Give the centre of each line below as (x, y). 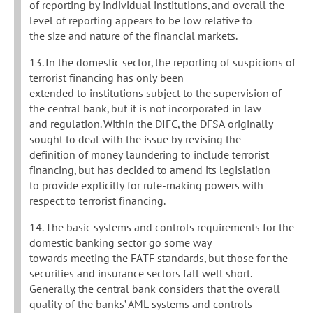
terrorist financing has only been (107, 78)
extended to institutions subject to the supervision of (155, 93)
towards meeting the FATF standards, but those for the (159, 258)
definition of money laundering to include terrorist (149, 155)
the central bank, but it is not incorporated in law (145, 109)
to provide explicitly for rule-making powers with (146, 185)
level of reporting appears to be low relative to (141, 21)
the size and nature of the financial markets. (133, 36)
